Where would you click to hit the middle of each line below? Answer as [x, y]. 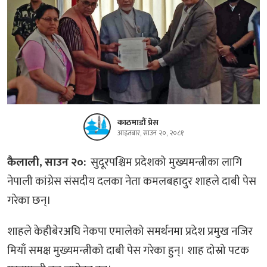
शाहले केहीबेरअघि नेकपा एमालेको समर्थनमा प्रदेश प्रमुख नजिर [130, 231]
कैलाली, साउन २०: [48, 162]
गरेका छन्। [29, 200]
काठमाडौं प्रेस [138, 122]
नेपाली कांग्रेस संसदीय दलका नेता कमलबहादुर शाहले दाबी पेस [132, 181]
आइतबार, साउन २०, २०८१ [150, 133]
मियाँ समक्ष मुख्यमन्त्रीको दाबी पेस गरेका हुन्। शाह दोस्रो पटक [128, 250]
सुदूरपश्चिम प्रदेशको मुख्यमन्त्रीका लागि [165, 162]
